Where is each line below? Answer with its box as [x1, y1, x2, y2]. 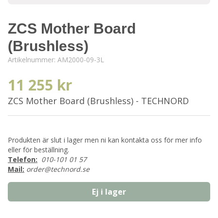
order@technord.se [26, 164, 90, 174]
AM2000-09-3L [57, 55, 104, 64]
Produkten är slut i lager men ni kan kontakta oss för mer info [8, 135, 202, 145]
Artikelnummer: [8, 55, 57, 64]
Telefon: [8, 155, 37, 164]
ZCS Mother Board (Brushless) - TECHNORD [8, 95, 189, 107]
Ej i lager [92, 186, 126, 197]
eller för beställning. [8, 145, 69, 154]
